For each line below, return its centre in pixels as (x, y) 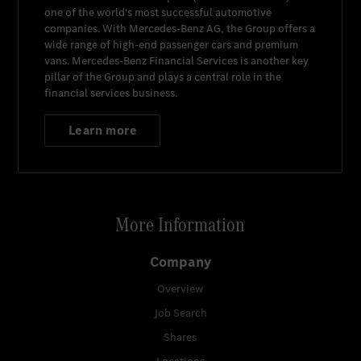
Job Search (180, 313)
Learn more (102, 131)
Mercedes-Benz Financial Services (155, 61)
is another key (274, 61)
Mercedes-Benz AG (175, 29)
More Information (180, 225)
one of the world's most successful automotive (158, 13)
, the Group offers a (268, 29)
